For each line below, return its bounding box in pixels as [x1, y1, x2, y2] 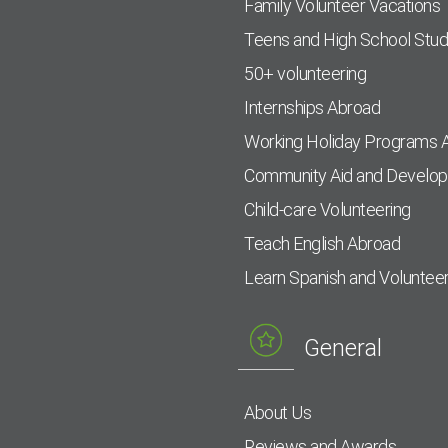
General [304, 334, 383, 362]
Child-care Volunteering [244, 199, 411, 221]
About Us [244, 401, 312, 423]
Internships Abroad [244, 97, 381, 119]
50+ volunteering [244, 63, 367, 85]
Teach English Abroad [244, 233, 401, 255]
